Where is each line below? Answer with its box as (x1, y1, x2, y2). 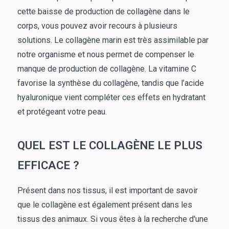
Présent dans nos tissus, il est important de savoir (17, 186, 198, 196)
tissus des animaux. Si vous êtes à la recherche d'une (17, 214, 208, 224)
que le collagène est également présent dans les (17, 200, 192, 210)
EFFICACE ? (17, 158, 79, 172)
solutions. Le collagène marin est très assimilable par (17, 35, 209, 45)
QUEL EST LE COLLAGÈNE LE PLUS (17, 139, 202, 152)
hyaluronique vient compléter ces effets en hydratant (17, 93, 205, 103)
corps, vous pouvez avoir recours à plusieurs (17, 21, 177, 31)
